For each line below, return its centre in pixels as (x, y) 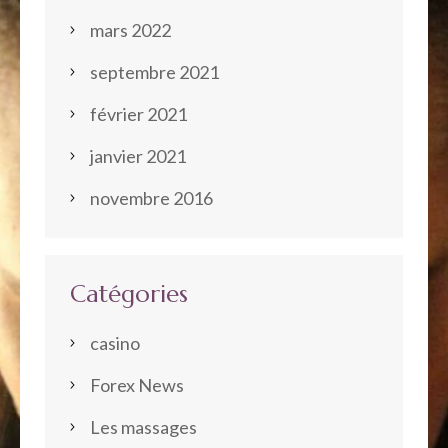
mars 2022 (130, 29)
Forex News (137, 384)
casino (115, 342)
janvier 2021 (138, 155)
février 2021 (138, 113)
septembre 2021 (154, 71)
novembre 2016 (151, 197)
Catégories (129, 293)
